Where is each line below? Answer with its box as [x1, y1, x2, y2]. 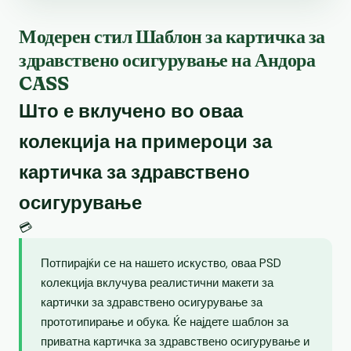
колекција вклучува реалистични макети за [41, 274, 273, 291]
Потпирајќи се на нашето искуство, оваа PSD [41, 255, 281, 271]
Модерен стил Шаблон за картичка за [19, 24, 325, 48]
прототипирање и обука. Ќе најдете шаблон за [41, 313, 288, 330]
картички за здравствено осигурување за [41, 294, 262, 310]
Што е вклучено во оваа [19, 98, 243, 123]
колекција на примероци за [19, 128, 272, 154]
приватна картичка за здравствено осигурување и [41, 333, 309, 349]
